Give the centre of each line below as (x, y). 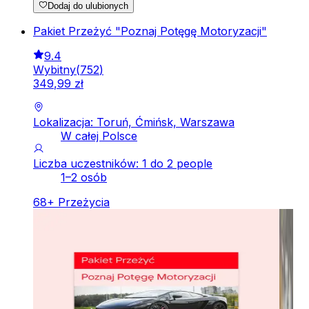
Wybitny (54, 70)
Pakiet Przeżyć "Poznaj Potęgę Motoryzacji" (150, 31)
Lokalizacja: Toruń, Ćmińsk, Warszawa (134, 122)
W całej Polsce (99, 136)
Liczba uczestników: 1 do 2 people (123, 164)
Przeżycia (84, 202)
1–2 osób (84, 178)
